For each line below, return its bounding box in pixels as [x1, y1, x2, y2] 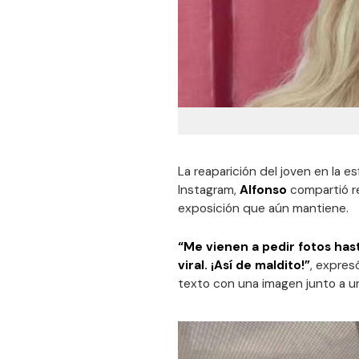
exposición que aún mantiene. [178, 200, 349, 217]
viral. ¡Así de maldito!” [178, 257, 310, 274]
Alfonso [240, 182, 290, 199]
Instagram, [178, 182, 240, 199]
